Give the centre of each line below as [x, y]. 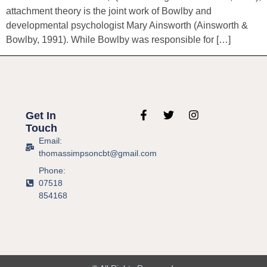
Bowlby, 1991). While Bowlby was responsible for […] [118, 39]
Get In [41, 115]
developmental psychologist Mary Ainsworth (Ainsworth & [127, 25]
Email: [51, 140]
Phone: [52, 170]
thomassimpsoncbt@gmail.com [98, 153]
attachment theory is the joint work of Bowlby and [109, 11]
